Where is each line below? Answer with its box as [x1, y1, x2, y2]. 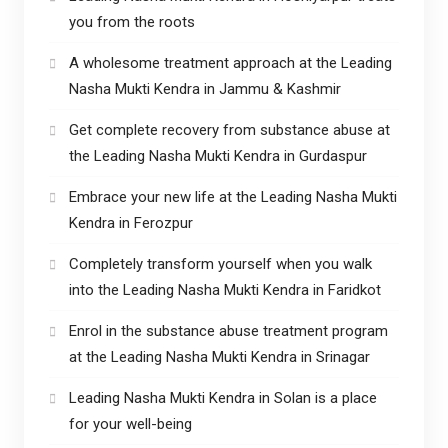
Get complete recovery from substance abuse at [68, 120, 390, 139]
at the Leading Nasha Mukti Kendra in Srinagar [68, 347, 374, 366]
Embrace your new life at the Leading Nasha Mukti [68, 187, 397, 206]
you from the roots [68, 12, 195, 31]
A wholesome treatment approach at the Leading [68, 53, 392, 72]
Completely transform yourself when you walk [68, 254, 372, 273]
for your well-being [68, 414, 192, 433]
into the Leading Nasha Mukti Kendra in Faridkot [68, 280, 381, 299]
